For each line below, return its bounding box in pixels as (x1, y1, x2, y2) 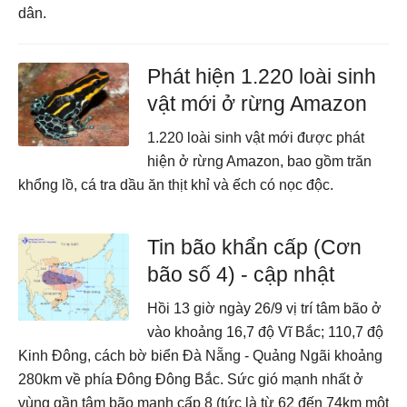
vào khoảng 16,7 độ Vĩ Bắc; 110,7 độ (147, 324, 384, 340)
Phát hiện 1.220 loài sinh (147, 65, 377, 88)
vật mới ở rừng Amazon (147, 92, 368, 115)
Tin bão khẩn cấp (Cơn (147, 235, 362, 259)
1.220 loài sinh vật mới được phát (147, 130, 365, 145)
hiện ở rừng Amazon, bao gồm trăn (147, 154, 372, 169)
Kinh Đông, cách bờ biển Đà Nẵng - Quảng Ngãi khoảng (18, 348, 382, 363)
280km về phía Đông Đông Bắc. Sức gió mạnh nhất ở (18, 372, 363, 387)
